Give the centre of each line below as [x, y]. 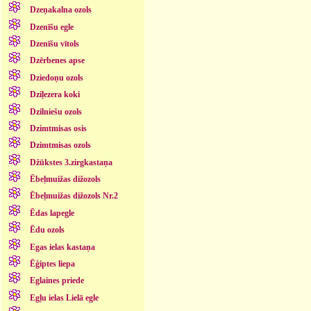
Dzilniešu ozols [56, 111]
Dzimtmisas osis [58, 128]
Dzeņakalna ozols [60, 10]
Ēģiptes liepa [52, 263]
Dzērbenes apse [57, 61]
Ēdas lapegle [52, 213]
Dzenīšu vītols [54, 44]
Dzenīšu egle [51, 27]
